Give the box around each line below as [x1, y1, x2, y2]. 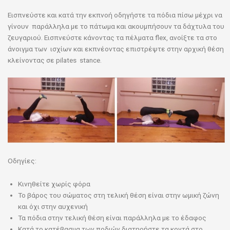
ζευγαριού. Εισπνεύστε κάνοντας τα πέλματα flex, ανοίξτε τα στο [8, 33, 217, 42]
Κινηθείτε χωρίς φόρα [18, 180, 90, 188]
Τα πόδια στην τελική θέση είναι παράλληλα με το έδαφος [18, 214, 206, 222]
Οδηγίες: [8, 156, 36, 165]
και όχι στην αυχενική [18, 202, 88, 211]
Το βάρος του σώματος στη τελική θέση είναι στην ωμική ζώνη [18, 191, 219, 200]
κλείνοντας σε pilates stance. [8, 55, 102, 64]
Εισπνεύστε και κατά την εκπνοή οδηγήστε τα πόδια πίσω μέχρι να [8, 10, 224, 19]
